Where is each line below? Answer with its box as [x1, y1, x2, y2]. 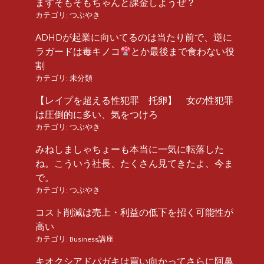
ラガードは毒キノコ [35, 46, 120, 57]
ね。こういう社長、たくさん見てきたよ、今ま [35, 158, 233, 169]
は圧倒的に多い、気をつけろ [35, 109, 158, 120]
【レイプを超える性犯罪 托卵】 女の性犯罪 [35, 95, 233, 106]
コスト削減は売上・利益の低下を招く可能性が [35, 207, 233, 218]
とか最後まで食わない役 [131, 46, 235, 57]
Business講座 [70, 235, 114, 243]
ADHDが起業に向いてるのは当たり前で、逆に [35, 32, 232, 43]
